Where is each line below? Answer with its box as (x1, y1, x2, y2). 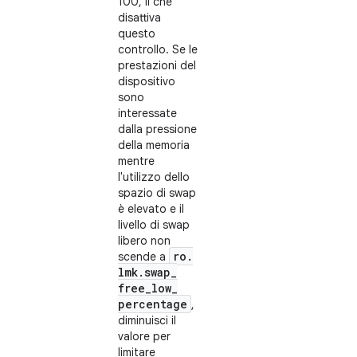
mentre (118, 154, 155, 168)
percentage (118, 296, 187, 312)
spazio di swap (118, 186, 196, 200)
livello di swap (118, 218, 190, 232)
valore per (118, 329, 171, 343)
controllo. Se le (118, 42, 198, 57)
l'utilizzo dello (118, 170, 190, 184)
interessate (118, 106, 177, 120)
